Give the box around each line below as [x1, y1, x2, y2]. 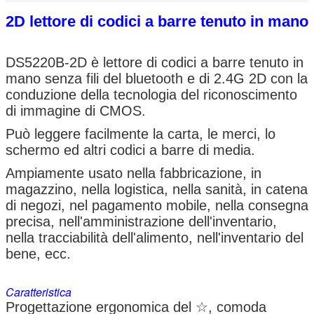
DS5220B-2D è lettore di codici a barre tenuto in [6, 54, 303, 70]
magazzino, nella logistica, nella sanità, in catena [6, 181, 308, 197]
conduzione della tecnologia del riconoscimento [6, 86, 297, 102]
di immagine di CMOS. [6, 102, 146, 118]
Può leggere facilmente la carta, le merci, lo [6, 125, 275, 142]
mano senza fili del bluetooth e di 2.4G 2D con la [6, 70, 308, 86]
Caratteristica [6, 283, 71, 300]
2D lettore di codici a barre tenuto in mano [6, 12, 308, 30]
